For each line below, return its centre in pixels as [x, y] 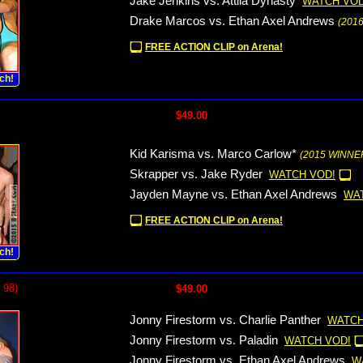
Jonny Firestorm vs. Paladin [204, 340]
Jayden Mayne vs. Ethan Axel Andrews [233, 194]
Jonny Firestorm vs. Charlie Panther [225, 320]
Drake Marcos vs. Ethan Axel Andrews [232, 21]
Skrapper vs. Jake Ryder [196, 174]
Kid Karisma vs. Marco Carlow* [213, 154]
